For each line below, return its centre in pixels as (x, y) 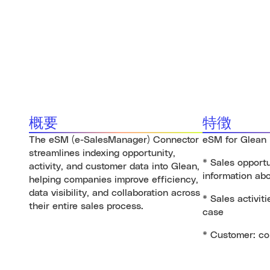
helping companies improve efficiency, (114, 180)
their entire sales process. (86, 206)
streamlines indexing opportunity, (102, 153)
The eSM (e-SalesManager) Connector (114, 140)
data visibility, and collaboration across (115, 193)
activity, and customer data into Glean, (114, 166)
